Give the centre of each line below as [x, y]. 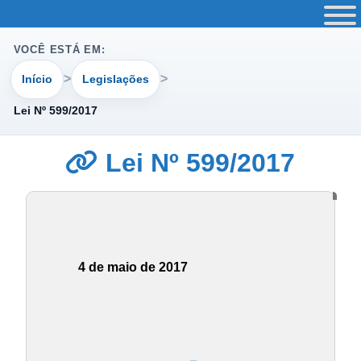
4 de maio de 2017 [133, 268]
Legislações [115, 79]
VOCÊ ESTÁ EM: [59, 50]
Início [37, 79]
